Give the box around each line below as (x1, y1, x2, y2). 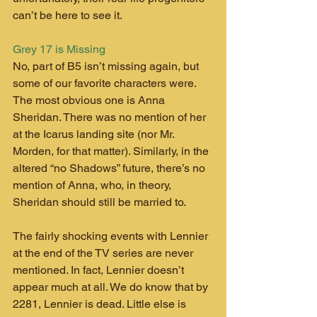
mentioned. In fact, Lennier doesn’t (13, 263, 187, 277)
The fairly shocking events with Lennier (13, 229, 211, 243)
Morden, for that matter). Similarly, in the (13, 144, 212, 158)
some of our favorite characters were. (13, 76, 199, 90)
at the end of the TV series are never (13, 246, 196, 260)
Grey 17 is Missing (13, 42, 105, 56)
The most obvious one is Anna (13, 93, 168, 107)
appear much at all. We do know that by (13, 279, 211, 294)
